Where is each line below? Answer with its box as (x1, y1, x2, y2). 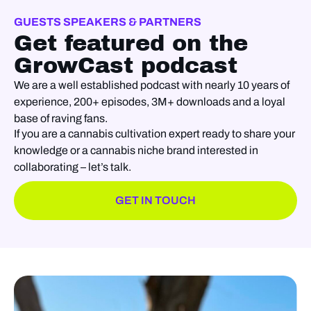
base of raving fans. (14, 112, 108, 124)
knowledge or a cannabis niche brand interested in (14, 144, 258, 156)
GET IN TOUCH (115, 194, 196, 206)
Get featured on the (14, 31, 248, 56)
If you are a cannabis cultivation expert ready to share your (14, 127, 295, 140)
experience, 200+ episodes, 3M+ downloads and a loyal (14, 95, 285, 108)
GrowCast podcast (14, 53, 237, 78)
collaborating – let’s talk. (14, 160, 131, 173)
